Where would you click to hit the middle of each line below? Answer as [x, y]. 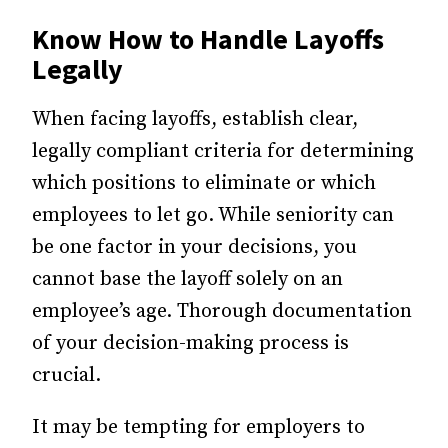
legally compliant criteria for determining [223, 151]
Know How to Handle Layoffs [208, 39]
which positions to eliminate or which [204, 183]
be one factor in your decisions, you [194, 247]
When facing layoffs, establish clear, [195, 119]
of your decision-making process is [190, 343]
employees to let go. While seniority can [213, 215]
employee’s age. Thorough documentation [222, 311]
